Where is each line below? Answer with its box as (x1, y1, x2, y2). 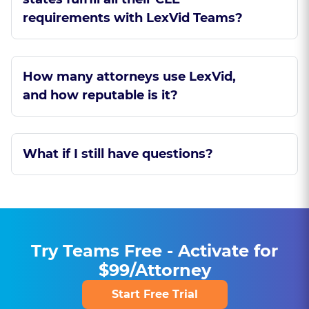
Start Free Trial (111, 288, 198, 301)
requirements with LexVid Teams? (23, 10, 243, 26)
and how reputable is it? (23, 88, 178, 103)
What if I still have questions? (23, 146, 213, 161)
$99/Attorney (98, 260, 211, 280)
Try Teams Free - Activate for (31, 241, 278, 261)
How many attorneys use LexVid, (23, 69, 236, 84)
